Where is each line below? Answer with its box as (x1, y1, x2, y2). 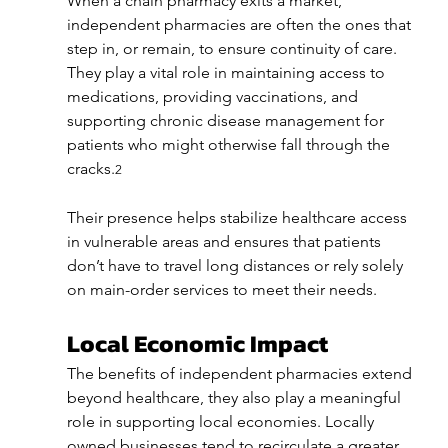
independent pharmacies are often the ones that (66, 14, 415, 34)
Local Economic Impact (66, 325, 328, 361)
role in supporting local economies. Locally (66, 411, 378, 431)
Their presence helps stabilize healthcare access (66, 207, 411, 227)
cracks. (66, 158, 115, 178)
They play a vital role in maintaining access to (66, 62, 389, 82)
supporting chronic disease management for (66, 110, 388, 130)
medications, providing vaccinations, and (66, 86, 362, 106)
